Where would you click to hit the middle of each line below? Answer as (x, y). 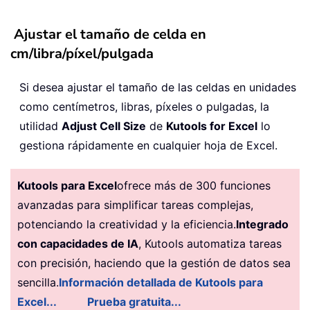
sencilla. (38, 283)
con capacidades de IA (78, 244)
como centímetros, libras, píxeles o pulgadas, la (144, 107)
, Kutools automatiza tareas (210, 244)
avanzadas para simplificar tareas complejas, (135, 205)
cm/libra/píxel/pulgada (82, 54)
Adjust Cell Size (104, 126)
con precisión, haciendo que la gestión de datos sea (154, 263)
